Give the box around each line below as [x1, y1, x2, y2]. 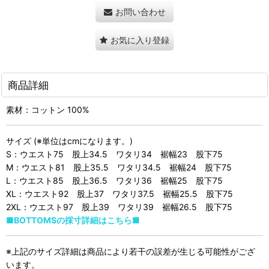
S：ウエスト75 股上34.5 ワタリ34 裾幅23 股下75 [6, 148, 223, 159]
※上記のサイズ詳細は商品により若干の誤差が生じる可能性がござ [6, 246, 255, 256]
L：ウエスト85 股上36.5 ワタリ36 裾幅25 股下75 [6, 175, 223, 186]
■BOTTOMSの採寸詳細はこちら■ [6, 214, 140, 225]
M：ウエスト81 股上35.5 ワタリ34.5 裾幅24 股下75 [6, 162, 232, 172]
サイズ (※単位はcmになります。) [6, 135, 133, 146]
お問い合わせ [115, 6, 166, 17]
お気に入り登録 [110, 34, 169, 45]
